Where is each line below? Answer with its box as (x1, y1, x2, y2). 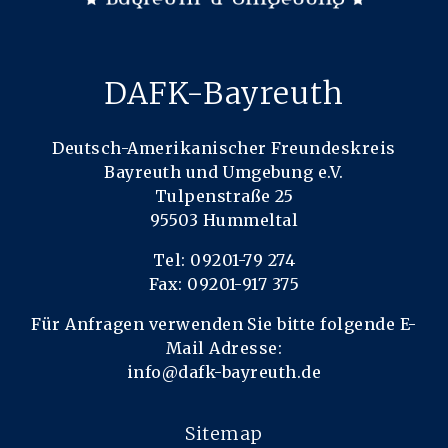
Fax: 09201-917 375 (148, 274, 300, 295)
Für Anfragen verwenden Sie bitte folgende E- (31, 314, 417, 335)
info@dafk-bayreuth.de (126, 362, 322, 383)
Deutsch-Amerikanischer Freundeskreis (52, 138, 396, 159)
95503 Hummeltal (149, 210, 299, 231)
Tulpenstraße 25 (154, 186, 294, 207)
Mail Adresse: (165, 338, 283, 359)
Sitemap (185, 422, 263, 446)
